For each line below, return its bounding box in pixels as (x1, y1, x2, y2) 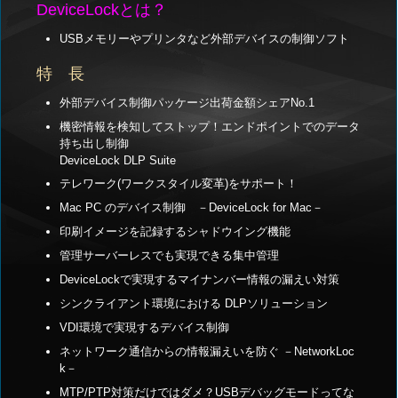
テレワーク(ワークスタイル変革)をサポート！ (60, 177, 298, 191)
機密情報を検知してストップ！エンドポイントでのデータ (60, 119, 361, 133)
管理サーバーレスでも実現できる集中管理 (60, 249, 280, 263)
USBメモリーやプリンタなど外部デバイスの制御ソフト (60, 31, 350, 45)
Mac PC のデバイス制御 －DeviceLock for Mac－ (60, 201, 324, 215)
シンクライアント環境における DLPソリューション (60, 297, 329, 310)
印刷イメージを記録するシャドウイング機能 (60, 225, 291, 239)
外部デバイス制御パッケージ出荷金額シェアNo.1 (60, 95, 315, 109)
